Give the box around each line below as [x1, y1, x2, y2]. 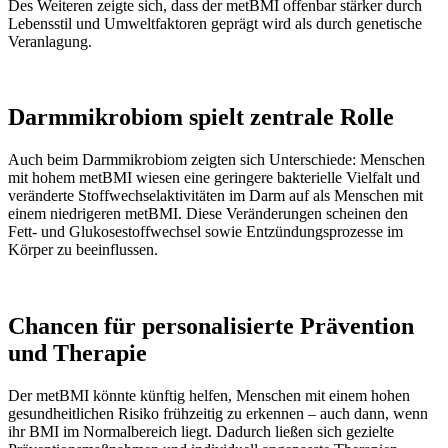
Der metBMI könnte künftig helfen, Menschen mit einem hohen [8, 387, 410, 405]
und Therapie [8, 340, 147, 367]
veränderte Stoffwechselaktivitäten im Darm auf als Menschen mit [8, 187, 423, 205]
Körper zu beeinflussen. [8, 241, 158, 259]
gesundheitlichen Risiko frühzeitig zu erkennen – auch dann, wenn [8, 405, 428, 423]
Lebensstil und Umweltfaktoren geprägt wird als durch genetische [8, 14, 422, 32]
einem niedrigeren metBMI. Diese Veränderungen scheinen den [8, 205, 408, 223]
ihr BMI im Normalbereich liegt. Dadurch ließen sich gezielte [8, 423, 394, 441]
